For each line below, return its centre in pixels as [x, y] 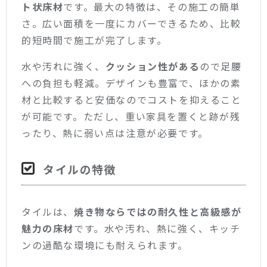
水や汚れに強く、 [63, 66]
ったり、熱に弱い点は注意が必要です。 [115, 133]
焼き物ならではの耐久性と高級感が [158, 212]
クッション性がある [153, 66]
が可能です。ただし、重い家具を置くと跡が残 [131, 117]
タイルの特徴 [80, 169]
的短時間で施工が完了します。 [94, 40]
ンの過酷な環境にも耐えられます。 [105, 245]
